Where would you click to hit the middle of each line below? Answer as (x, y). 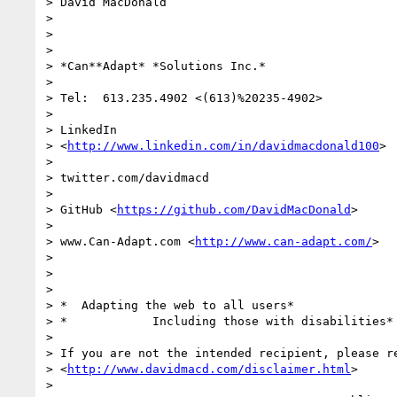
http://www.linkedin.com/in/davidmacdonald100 (223, 145)
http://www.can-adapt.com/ (284, 241)
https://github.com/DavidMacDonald (234, 209)
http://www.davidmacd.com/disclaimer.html (209, 369)
